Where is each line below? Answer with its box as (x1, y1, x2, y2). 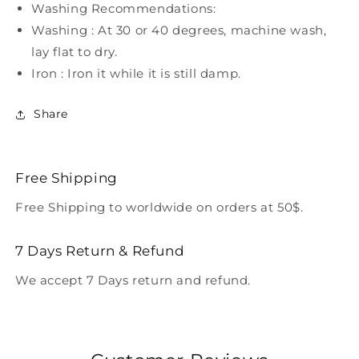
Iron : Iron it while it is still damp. (31, 66, 241, 82)
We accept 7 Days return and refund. (15, 272, 251, 288)
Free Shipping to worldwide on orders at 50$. (15, 200, 304, 216)
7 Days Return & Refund (15, 243, 185, 260)
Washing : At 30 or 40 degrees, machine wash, (31, 22, 327, 38)
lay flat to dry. (31, 44, 118, 60)
